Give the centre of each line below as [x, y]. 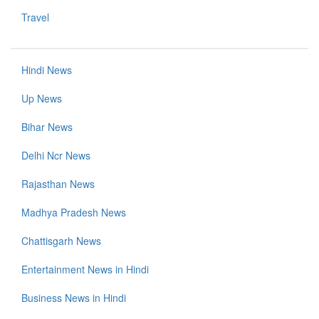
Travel [35, 17]
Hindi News [47, 70]
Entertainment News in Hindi [85, 270]
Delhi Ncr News [56, 156]
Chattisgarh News [61, 241]
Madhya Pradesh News [74, 213]
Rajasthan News [58, 184]
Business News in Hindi [74, 298]
